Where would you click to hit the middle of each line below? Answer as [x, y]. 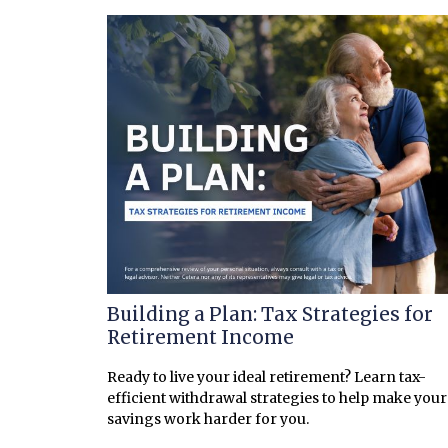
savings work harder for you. [208, 419]
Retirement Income [200, 337]
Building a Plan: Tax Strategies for [270, 314]
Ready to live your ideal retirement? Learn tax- [266, 377]
